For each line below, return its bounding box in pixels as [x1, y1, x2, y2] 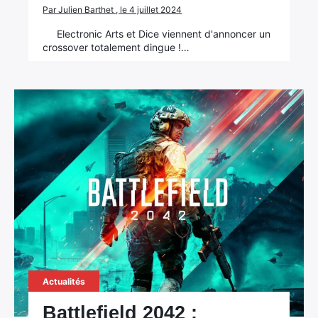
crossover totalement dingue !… [43, 41, 190, 53]
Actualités [43, 276, 86, 287]
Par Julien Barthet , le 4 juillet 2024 [43, 4, 182, 15]
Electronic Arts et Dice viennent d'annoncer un [57, 28, 271, 40]
